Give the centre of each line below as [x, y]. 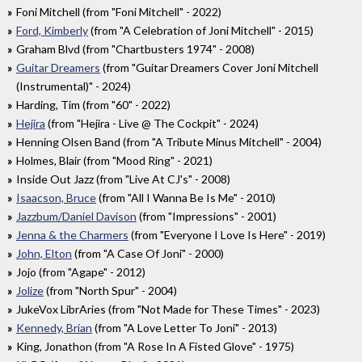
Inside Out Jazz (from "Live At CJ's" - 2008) [123, 179]
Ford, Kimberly [52, 31]
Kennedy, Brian [54, 328]
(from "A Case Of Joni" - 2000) [148, 254]
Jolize [30, 291]
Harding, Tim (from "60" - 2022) [93, 105]
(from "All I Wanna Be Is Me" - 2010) [186, 198]
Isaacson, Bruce [56, 198]
